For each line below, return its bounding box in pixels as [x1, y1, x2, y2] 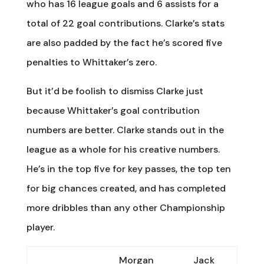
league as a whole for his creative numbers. [26, 143, 220, 156]
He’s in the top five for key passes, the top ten [26, 162, 231, 175]
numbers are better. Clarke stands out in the [26, 123, 224, 136]
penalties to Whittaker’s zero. [26, 55, 157, 68]
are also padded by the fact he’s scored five [26, 36, 222, 49]
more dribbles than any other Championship [26, 201, 225, 214]
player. [26, 220, 55, 233]
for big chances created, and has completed [26, 181, 226, 194]
